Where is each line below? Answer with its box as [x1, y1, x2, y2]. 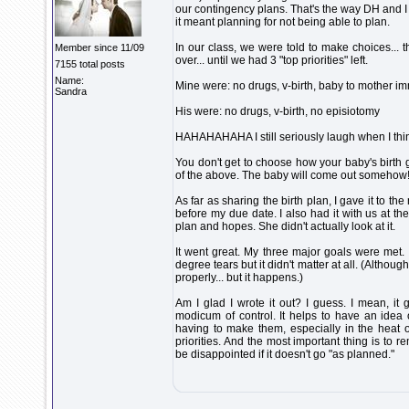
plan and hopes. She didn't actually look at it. [175, 220, 395, 233]
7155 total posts [55, 58, 125, 69]
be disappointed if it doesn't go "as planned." [175, 348, 394, 361]
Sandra [55, 86, 87, 97]
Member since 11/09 [55, 42, 144, 53]
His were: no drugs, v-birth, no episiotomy [175, 105, 380, 118]
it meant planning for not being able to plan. [175, 16, 390, 28]
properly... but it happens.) [175, 271, 303, 284]
